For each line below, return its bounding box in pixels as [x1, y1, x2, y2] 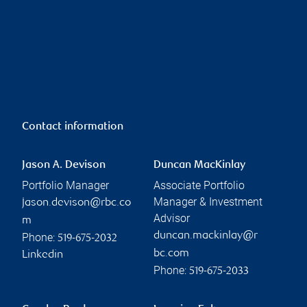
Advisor [153, 211, 190, 225]
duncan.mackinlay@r [153, 230, 258, 242]
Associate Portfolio [153, 178, 245, 192]
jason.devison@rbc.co [22, 197, 131, 209]
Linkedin [22, 249, 63, 261]
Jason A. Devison [22, 159, 106, 171]
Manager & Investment [153, 195, 262, 208]
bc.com [153, 247, 189, 260]
